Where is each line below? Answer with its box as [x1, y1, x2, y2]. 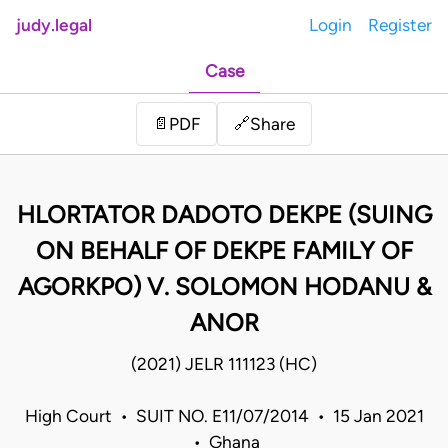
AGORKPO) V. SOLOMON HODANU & [17, 272, 431, 302]
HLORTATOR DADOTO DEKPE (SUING [16, 200, 432, 230]
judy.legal [16, 15, 92, 35]
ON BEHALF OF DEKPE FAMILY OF [35, 236, 413, 266]
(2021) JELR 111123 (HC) [131, 354, 317, 375]
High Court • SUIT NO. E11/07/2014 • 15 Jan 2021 [24, 406, 424, 427]
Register [368, 15, 432, 35]
